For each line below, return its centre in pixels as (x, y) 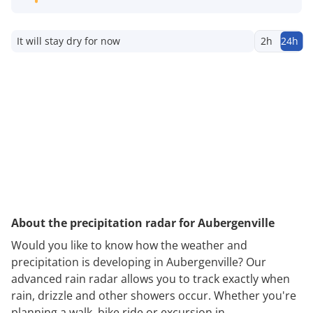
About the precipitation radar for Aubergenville (143, 223)
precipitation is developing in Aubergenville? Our (139, 262)
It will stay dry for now (68, 41)
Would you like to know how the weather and (129, 245)
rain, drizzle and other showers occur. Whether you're (154, 295)
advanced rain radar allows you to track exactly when (151, 278)
